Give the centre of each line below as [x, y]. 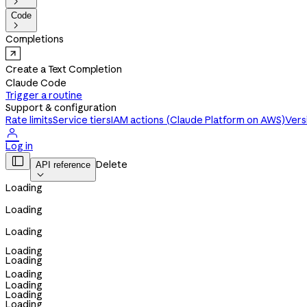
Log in [19, 146]
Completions [35, 39]
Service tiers [82, 120]
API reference [63, 165]
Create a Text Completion [64, 69]
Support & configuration [61, 108]
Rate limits [29, 120]
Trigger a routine [44, 95]
